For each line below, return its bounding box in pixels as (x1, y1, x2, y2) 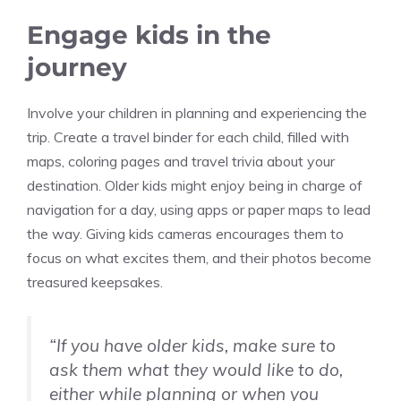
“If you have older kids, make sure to (49, 335, 336, 357)
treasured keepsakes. (27, 273, 163, 292)
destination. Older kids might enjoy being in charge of (27, 176, 363, 195)
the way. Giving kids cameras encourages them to (27, 225, 344, 243)
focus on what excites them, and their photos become (27, 249, 371, 268)
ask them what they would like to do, (49, 359, 343, 381)
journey (27, 52, 127, 83)
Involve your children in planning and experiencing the (27, 104, 367, 123)
